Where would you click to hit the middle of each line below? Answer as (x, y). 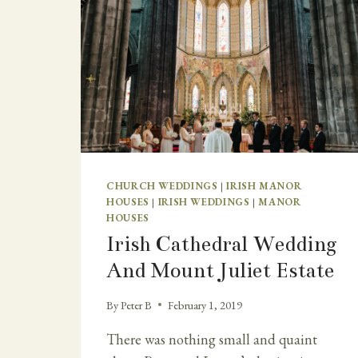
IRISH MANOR (264, 186)
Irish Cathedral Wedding (222, 245)
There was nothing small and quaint (212, 339)
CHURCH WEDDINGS (162, 186)
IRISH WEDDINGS (204, 202)
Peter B (137, 304)
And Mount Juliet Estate (220, 271)
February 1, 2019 (205, 304)
